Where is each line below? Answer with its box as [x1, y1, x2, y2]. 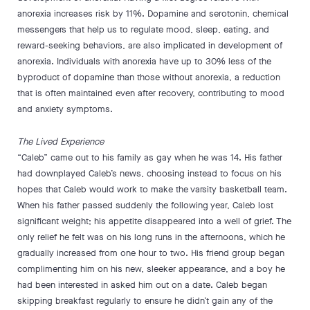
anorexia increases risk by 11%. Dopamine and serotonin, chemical [17, 8, 289, 19]
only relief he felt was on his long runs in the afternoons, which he [17, 231, 285, 243]
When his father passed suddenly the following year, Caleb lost [17, 199, 273, 211]
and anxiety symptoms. [17, 103, 118, 115]
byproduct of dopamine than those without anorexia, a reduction [17, 71, 280, 83]
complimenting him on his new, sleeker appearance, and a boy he [17, 263, 285, 275]
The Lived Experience [17, 136, 104, 147]
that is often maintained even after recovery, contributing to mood [17, 87, 284, 99]
